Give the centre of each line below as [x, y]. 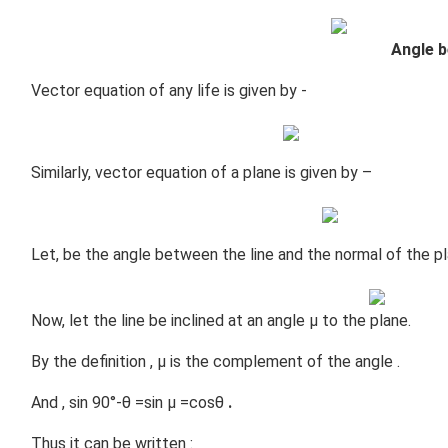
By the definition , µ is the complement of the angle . [217, 361]
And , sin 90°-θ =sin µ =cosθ [129, 402]
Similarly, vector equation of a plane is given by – [203, 172]
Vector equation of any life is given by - [171, 90]
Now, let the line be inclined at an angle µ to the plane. [221, 320]
